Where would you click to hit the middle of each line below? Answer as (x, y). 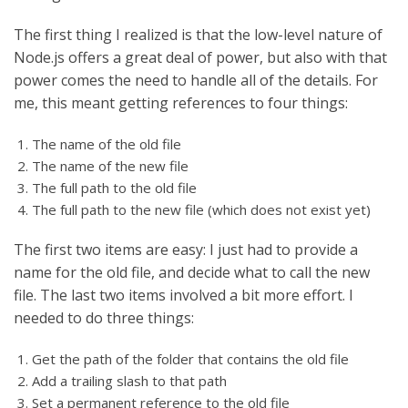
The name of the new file (110, 165)
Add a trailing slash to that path (129, 380)
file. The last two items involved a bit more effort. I (184, 295)
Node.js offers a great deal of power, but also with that (200, 57)
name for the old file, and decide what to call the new (192, 272)
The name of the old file (107, 143)
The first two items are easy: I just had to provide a (186, 249)
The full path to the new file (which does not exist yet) (201, 209)
